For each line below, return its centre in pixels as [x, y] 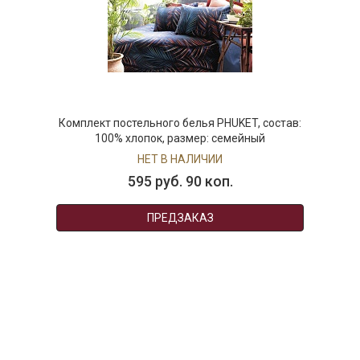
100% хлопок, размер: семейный [180, 139]
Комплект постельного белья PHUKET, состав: [180, 123]
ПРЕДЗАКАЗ [180, 218]
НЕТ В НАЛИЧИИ [180, 160]
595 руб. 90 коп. [180, 182]
